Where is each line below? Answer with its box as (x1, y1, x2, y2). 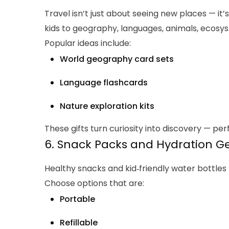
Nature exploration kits (60, 100, 154, 112)
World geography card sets (60, 53, 174, 65)
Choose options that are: (44, 177, 144, 190)
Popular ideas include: (44, 37, 131, 50)
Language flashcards (60, 77, 148, 89)
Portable (60, 193, 95, 205)
